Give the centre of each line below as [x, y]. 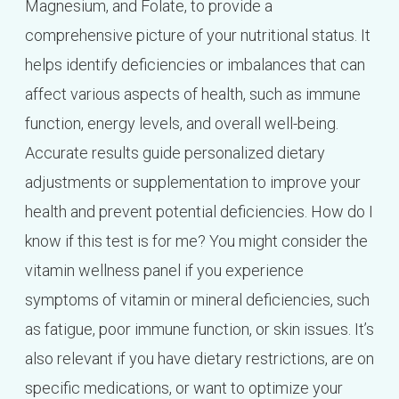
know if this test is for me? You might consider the [196, 241]
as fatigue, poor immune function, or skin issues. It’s [199, 330]
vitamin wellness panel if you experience [164, 271]
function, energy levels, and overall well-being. [181, 124]
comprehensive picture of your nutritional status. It [197, 36]
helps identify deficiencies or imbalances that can [195, 65]
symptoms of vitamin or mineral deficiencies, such [197, 300]
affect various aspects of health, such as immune [192, 94]
